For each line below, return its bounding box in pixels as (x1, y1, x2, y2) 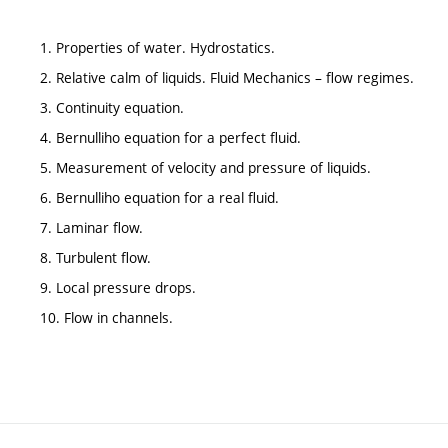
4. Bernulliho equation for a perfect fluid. (40, 128, 301, 147)
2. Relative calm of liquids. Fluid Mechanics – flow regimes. (40, 68, 414, 87)
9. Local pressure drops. (40, 278, 196, 297)
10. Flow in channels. (40, 308, 173, 327)
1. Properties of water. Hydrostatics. (40, 38, 275, 57)
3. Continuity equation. (40, 98, 184, 117)
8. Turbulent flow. (40, 248, 151, 267)
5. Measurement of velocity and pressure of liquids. (40, 158, 371, 177)
